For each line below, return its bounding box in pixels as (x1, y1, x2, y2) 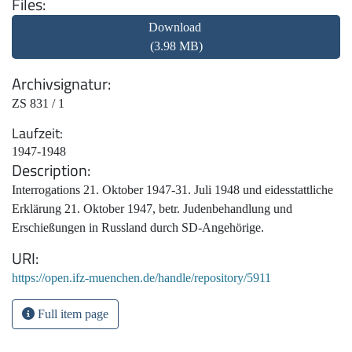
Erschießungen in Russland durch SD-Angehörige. (12, 221, 264, 235)
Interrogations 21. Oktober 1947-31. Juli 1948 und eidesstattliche (12, 183, 333, 197)
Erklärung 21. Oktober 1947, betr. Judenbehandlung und (12, 202, 292, 216)
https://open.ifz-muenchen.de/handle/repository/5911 (12, 271, 271, 285)
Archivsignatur (12, 71, 108, 97)
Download (148, 20, 204, 35)
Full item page (35, 307, 108, 321)
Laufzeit (12, 123, 60, 145)
